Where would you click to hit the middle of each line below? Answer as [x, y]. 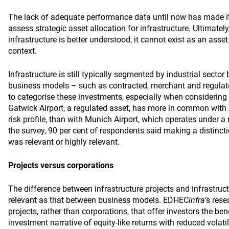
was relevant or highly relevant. [64, 142]
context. [22, 51]
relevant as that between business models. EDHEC [98, 200]
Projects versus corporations [61, 165]
